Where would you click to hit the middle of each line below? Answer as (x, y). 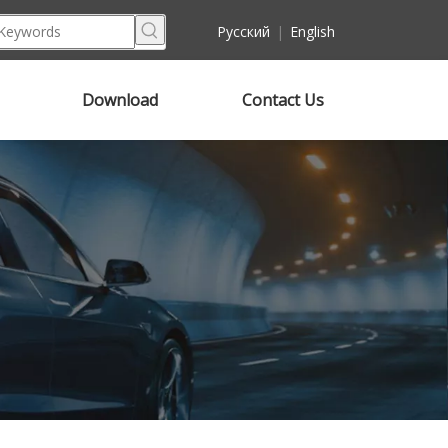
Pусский (243, 31)
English (312, 31)
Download (119, 100)
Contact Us (282, 100)
